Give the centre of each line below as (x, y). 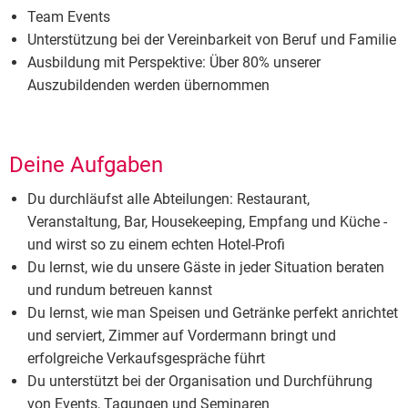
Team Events (69, 17)
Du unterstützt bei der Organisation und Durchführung (200, 382)
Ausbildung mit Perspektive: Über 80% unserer (174, 63)
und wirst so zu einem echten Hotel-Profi (156, 245)
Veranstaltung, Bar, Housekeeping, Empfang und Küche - (207, 222)
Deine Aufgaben (86, 165)
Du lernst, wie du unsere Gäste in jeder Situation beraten (206, 268)
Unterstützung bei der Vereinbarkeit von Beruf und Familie (212, 40)
